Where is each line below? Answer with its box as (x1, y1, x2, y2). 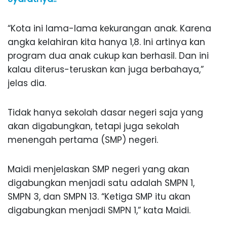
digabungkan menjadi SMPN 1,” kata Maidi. (8, 204, 191, 217)
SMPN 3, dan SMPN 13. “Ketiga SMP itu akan (8, 191, 191, 203)
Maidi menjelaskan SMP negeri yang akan (8, 163, 190, 176)
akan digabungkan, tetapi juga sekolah (8, 120, 179, 133)
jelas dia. (8, 77, 46, 90)
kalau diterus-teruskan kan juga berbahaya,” (8, 63, 204, 76)
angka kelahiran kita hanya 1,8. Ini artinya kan (8, 36, 205, 49)
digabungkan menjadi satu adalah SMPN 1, (8, 177, 195, 190)
